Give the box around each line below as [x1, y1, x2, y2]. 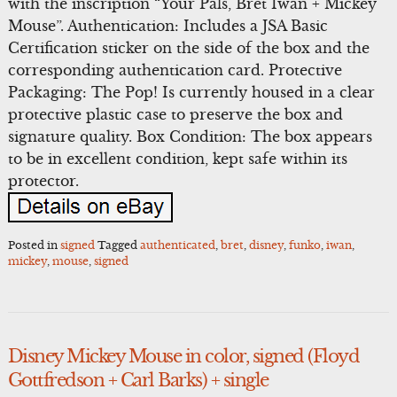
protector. [7, 171, 79, 190]
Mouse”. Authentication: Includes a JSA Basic [7, 16, 328, 35]
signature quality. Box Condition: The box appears [7, 127, 372, 145]
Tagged [97, 238, 140, 253]
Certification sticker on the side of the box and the [7, 38, 370, 57]
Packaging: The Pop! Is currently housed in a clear [7, 82, 375, 101]
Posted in [7, 238, 60, 253]
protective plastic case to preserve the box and [7, 105, 343, 123]
